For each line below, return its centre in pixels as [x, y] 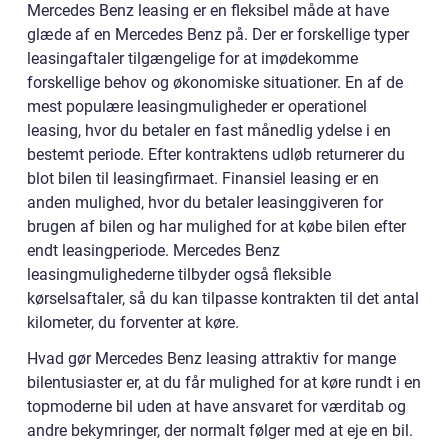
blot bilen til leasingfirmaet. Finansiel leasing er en [203, 179]
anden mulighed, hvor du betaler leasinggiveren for [205, 203]
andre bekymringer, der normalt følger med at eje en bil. [220, 431]
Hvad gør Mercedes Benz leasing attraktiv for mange [211, 359]
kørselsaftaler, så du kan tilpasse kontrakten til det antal [223, 299]
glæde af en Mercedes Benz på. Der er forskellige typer [218, 35]
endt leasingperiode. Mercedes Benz [153, 251]
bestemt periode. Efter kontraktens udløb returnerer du [216, 155]
